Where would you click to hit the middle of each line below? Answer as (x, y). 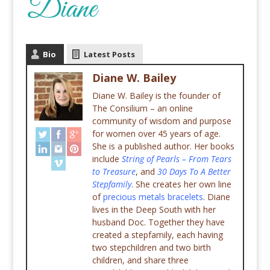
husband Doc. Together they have (158, 222)
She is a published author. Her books (163, 146)
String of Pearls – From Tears (176, 159)
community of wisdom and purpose (162, 121)
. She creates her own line (181, 184)
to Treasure (114, 172)
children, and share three (140, 260)
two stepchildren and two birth (151, 248)
